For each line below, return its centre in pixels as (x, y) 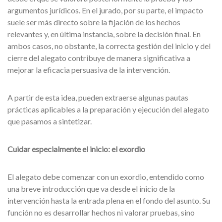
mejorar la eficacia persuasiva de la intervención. (89, 70)
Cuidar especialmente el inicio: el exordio (76, 149)
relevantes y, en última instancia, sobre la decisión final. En (104, 34)
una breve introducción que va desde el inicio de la (91, 189)
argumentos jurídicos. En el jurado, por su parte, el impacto (105, 10)
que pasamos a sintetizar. (50, 121)
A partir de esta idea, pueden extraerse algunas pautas (98, 97)
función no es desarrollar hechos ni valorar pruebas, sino (101, 212)
